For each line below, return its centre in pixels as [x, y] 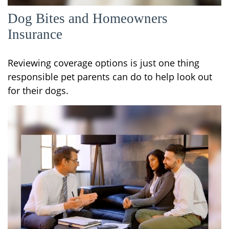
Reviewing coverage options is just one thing [104, 63]
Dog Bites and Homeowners [88, 18]
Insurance [35, 34]
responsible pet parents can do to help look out [110, 76]
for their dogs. [38, 90]
